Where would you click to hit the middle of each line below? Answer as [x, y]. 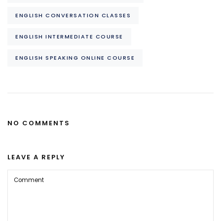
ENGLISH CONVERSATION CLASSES [73, 15]
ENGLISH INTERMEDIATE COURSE [69, 36]
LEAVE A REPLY [36, 157]
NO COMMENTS [39, 123]
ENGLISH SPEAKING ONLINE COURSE [75, 57]
